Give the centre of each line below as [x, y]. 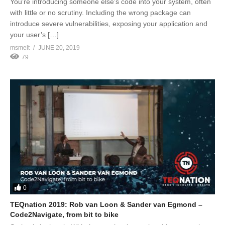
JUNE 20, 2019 [59, 47]
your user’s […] [34, 34]
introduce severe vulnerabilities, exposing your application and [109, 23]
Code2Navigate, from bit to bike [64, 215]
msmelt [20, 47]
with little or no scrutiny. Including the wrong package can [100, 12]
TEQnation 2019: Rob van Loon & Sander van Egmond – [106, 205]
